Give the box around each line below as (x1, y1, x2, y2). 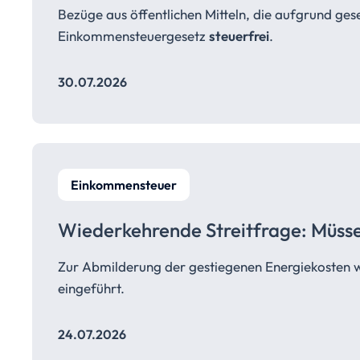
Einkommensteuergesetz (58, 27, 209, 44)
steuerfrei (209, 27, 269, 44)
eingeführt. (58, 280, 125, 297)
